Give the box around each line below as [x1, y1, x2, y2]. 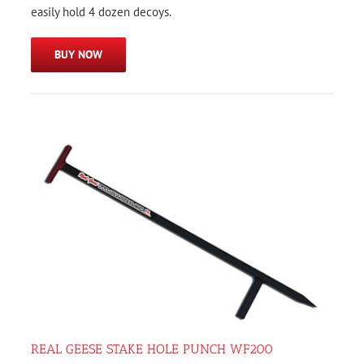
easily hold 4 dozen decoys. [31, 4, 171, 20]
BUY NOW [54, 47, 102, 63]
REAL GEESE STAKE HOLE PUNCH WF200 [31, 340, 273, 357]
